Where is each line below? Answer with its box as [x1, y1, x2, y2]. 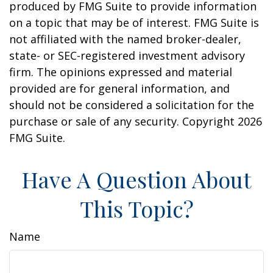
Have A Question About [22, 164, 251, 194]
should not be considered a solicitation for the [9, 97, 254, 112]
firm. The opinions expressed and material [9, 64, 232, 79]
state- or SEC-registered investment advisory [9, 48, 245, 63]
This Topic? [79, 193, 194, 223]
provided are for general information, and [9, 80, 230, 96]
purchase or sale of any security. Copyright [9, 113, 238, 129]
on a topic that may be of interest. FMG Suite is [9, 15, 259, 30]
